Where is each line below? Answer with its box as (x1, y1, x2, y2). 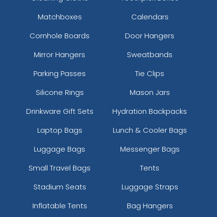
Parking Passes (33, 68, 86, 78)
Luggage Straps (121, 181, 178, 192)
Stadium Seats (33, 181, 86, 192)
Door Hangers (125, 30, 175, 41)
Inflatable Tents (32, 200, 87, 211)
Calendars (131, 11, 169, 22)
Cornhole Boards (30, 30, 90, 41)
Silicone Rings (35, 87, 84, 97)
